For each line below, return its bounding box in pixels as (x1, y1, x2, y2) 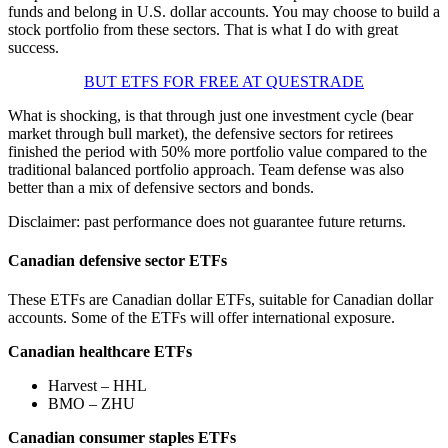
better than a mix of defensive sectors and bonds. (8, 178, 314, 196)
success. (8, 38, 59, 56)
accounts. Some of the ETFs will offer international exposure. (8, 309, 395, 327)
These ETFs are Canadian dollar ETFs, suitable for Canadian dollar (8, 291, 433, 309)
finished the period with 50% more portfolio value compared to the (8, 142, 427, 160)
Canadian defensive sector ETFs (8, 251, 227, 269)
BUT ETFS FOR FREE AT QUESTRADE (84, 72, 364, 90)
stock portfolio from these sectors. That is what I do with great (8, 20, 398, 38)
